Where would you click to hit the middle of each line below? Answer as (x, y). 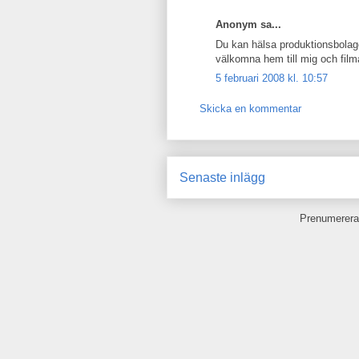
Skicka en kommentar (250, 108)
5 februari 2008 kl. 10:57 (272, 78)
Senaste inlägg (222, 177)
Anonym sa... (248, 24)
